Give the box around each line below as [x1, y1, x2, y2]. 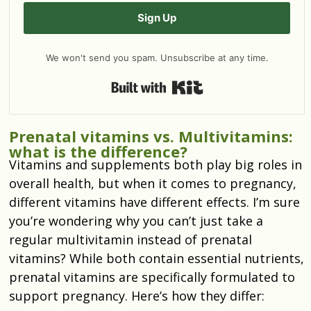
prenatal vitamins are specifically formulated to [9, 268, 295, 285]
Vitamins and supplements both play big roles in [9, 155, 302, 173]
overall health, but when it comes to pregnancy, [9, 174, 296, 192]
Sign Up [137, 10, 176, 24]
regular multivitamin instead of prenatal [9, 230, 252, 248]
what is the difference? [9, 140, 187, 162]
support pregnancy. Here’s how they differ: [9, 287, 264, 304]
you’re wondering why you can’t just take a [9, 212, 263, 229]
